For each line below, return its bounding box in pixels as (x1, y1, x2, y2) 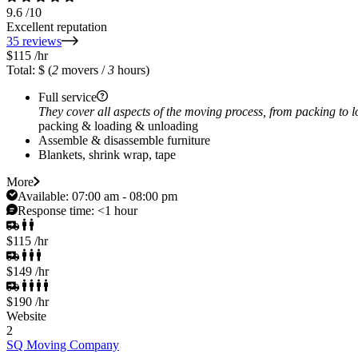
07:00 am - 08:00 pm (72, 189, 177, 203)
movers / (58, 62, 108, 77)
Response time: (18, 203, 97, 217)
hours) (114, 62, 149, 77)
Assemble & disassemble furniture (38, 133, 210, 147)
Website (6, 308, 46, 323)
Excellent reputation (6, 19, 107, 34)
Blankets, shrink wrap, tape (38, 147, 176, 161)
